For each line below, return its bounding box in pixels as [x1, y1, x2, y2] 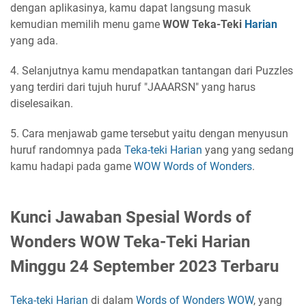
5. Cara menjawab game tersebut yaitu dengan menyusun [10, 127, 288, 140]
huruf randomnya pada [10, 143, 124, 156]
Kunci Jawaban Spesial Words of [10, 208, 251, 227]
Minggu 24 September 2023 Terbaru [10, 257, 279, 276]
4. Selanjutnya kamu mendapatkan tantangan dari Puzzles [10, 64, 293, 77]
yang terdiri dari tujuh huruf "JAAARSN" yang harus [10, 81, 255, 94]
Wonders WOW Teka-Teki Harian [10, 232, 250, 251]
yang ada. [10, 34, 58, 47]
